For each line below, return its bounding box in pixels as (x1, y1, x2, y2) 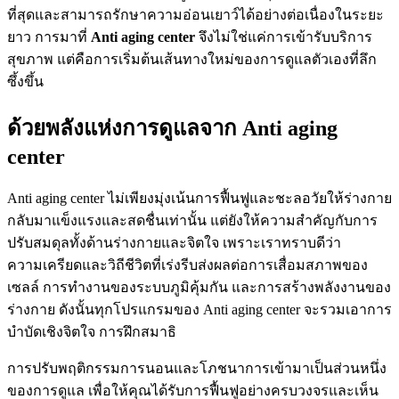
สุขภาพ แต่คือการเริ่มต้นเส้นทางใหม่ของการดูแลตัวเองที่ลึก (7, 52, 377, 68)
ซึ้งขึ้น (7, 74, 44, 90)
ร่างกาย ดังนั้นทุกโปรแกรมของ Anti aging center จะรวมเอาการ (7, 302, 392, 318)
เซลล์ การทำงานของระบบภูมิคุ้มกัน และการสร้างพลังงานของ (7, 280, 391, 296)
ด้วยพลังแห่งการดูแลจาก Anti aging (7, 117, 338, 141)
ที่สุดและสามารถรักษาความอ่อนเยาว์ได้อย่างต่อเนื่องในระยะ (7, 7, 384, 23)
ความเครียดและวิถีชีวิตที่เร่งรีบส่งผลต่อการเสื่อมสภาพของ (7, 257, 368, 273)
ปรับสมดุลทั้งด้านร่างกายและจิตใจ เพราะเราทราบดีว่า (7, 235, 341, 251)
